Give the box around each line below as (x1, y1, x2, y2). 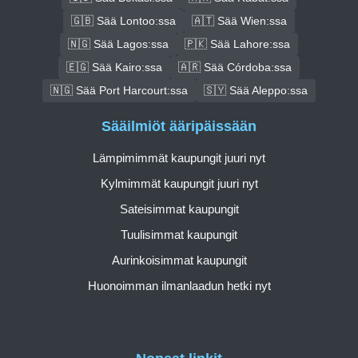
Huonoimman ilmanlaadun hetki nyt (87, 279, 271, 293)
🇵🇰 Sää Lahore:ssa (185, 37, 290, 50)
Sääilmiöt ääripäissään (101, 118, 257, 135)
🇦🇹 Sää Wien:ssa (192, 14, 287, 27)
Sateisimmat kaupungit (119, 202, 239, 217)
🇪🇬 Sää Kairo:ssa (66, 60, 162, 74)
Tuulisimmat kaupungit (121, 228, 237, 242)
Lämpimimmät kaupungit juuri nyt (93, 151, 265, 165)
